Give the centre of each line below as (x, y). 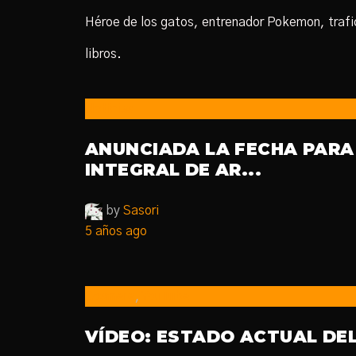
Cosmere (110, 296)
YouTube (166, 296)
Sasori (141, 211)
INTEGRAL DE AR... (174, 170)
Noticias (109, 109)
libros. (103, 54)
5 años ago (116, 231)
